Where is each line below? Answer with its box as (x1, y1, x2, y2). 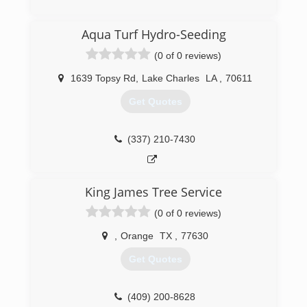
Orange (121, 230, 153, 241)
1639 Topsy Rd (71, 73, 136, 84)
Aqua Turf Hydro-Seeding (81, 26, 226, 42)
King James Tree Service (85, 184, 222, 200)
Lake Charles (142, 73, 199, 84)
